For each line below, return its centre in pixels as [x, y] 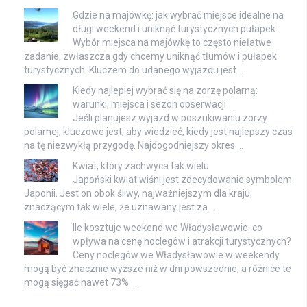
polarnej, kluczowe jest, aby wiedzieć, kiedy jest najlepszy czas [158, 131]
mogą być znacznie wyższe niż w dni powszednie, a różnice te [158, 268]
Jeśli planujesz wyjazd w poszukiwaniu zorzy [170, 118]
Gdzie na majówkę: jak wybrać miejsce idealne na [178, 15]
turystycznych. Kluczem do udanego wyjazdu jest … [134, 70]
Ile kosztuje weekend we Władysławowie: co [168, 227]
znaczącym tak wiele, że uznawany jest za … [120, 207]
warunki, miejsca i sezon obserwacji [149, 104]
